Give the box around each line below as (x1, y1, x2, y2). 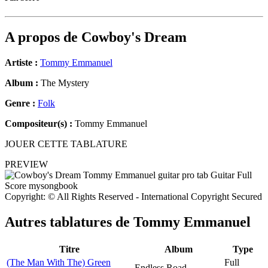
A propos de (5, 29, 81, 45)
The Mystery (38, 78, 89, 89)
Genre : (5, 98, 38, 109)
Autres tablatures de (5, 214, 133, 230)
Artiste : (5, 57, 38, 68)
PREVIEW (5, 159, 48, 170)
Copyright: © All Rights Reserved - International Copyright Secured (5, 191, 262, 202)
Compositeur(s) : (5, 118, 72, 129)
